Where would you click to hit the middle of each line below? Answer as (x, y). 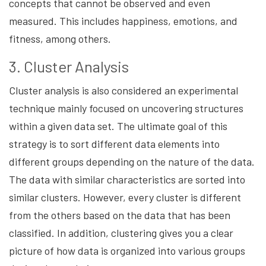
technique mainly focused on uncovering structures (126, 108)
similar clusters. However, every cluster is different (125, 197)
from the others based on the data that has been (120, 215)
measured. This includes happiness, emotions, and (123, 20)
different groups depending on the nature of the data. (132, 161)
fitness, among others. (60, 38)
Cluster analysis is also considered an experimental (123, 90)
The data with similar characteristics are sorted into (127, 179)
